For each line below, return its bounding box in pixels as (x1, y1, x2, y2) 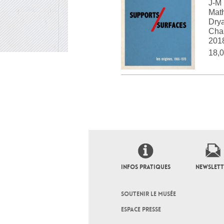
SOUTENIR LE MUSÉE (121, 190, 176, 198)
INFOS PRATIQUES (121, 163, 170, 171)
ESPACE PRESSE (121, 205, 161, 213)
